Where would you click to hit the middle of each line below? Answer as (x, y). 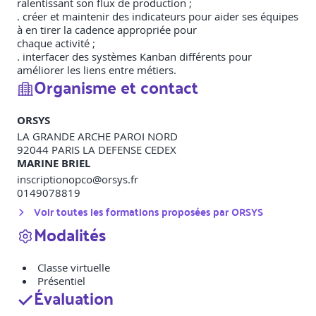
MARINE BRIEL (54, 164)
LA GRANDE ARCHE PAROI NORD (97, 136)
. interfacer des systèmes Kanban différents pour (134, 57)
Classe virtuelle (74, 268)
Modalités (70, 235)
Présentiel (61, 281)
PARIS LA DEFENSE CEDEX (114, 150)
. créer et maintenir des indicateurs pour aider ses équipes (158, 17)
